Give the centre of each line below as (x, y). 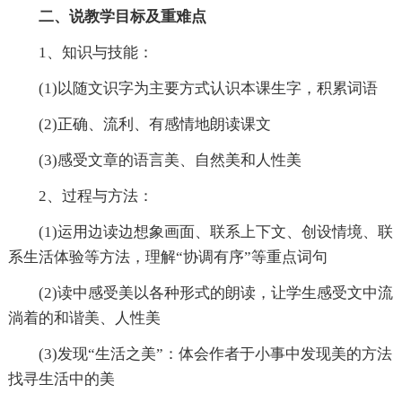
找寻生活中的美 (61, 380)
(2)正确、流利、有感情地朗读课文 (154, 125)
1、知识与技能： (96, 53)
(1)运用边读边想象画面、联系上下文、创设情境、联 (215, 232)
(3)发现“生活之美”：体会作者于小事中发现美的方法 (215, 354)
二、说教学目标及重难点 (122, 17)
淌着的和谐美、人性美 (84, 319)
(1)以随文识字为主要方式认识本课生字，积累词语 (208, 89)
